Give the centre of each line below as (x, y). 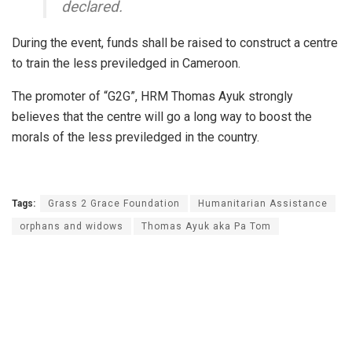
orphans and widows (71, 226)
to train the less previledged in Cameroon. (126, 63)
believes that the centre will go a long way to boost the (162, 116)
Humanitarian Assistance (263, 203)
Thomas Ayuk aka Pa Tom (206, 226)
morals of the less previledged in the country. (136, 137)
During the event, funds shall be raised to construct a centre (175, 42)
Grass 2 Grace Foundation (114, 203)
